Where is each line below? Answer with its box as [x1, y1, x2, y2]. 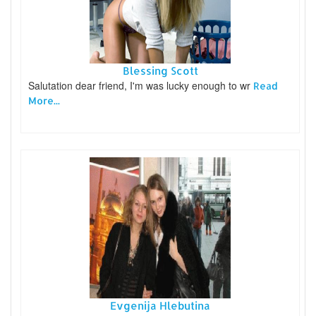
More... [28, 95, 60, 107]
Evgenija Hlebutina [110, 299, 210, 313]
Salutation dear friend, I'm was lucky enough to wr [28, 78, 253, 93]
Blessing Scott [122, 64, 198, 78]
